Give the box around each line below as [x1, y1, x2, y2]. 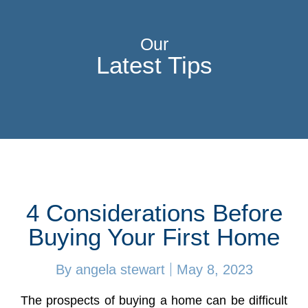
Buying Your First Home [28, 223, 280, 250]
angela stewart [71, 262, 165, 277]
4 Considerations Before [25, 199, 283, 226]
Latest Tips [96, 52, 212, 78]
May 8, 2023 [176, 262, 253, 277]
